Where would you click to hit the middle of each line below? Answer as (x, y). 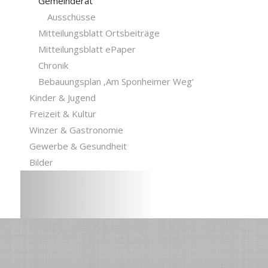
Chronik (53, 65)
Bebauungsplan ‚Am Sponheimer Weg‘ (116, 81)
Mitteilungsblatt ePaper (87, 49)
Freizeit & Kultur (63, 113)
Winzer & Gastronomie (76, 130)
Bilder (41, 162)
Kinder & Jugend (62, 97)
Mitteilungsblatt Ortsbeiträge (99, 33)
